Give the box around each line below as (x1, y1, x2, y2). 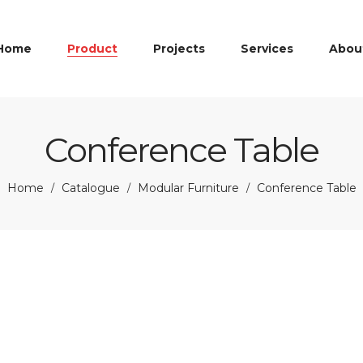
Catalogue (61, 181, 120, 195)
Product (67, 41, 117, 56)
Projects (153, 41, 205, 56)
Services (241, 41, 293, 56)
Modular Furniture (137, 181, 239, 195)
